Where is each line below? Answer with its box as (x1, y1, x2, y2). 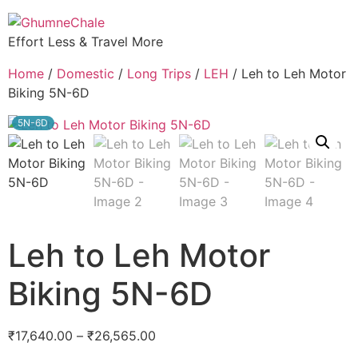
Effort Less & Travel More (8, 34, 163, 50)
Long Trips (127, 66, 191, 82)
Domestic (57, 66, 114, 82)
